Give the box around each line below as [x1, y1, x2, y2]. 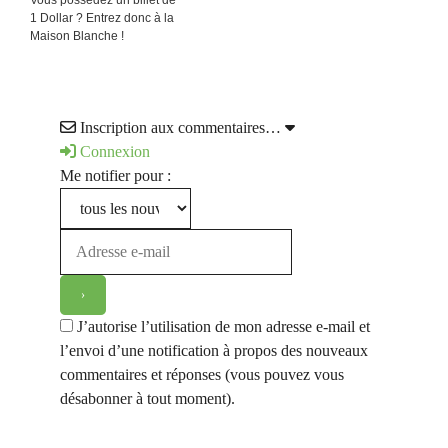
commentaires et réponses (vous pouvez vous [60, 366, 344, 384]
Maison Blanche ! [30, 29, 124, 44]
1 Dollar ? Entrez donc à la [30, 11, 174, 26]
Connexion [76, 143, 150, 161]
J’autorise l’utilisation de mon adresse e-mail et [77, 318, 370, 336]
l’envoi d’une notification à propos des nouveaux [60, 342, 368, 360]
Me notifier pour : [60, 167, 171, 185]
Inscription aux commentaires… [80, 119, 281, 137]
